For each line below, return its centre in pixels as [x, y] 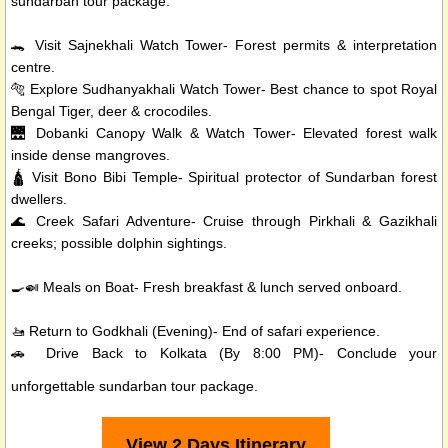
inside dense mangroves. [90, 155]
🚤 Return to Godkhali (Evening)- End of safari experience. [195, 331]
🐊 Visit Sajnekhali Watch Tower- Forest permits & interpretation [224, 45]
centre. [33, 67]
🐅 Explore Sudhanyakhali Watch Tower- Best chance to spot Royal [224, 89]
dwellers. [39, 199]
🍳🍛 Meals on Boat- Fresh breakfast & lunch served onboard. [206, 287]
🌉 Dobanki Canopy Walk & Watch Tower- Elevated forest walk [224, 133]
